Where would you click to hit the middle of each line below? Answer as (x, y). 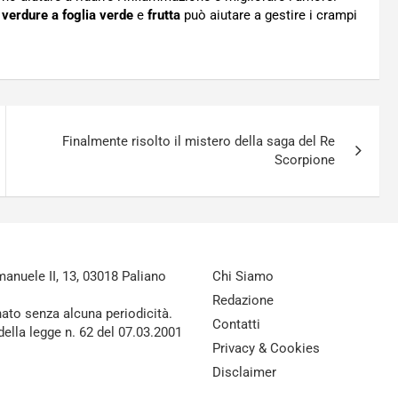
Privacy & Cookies (266, 348)
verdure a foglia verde (68, 15)
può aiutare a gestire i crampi (269, 15)
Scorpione (305, 159)
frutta (164, 15)
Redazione (243, 300)
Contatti (236, 324)
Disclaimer (244, 372)
